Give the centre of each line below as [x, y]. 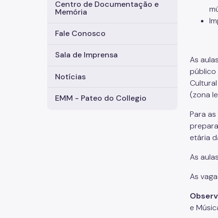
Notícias [70, 76]
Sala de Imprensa [86, 55]
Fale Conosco [80, 34]
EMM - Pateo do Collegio [101, 98]
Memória [71, 12]
